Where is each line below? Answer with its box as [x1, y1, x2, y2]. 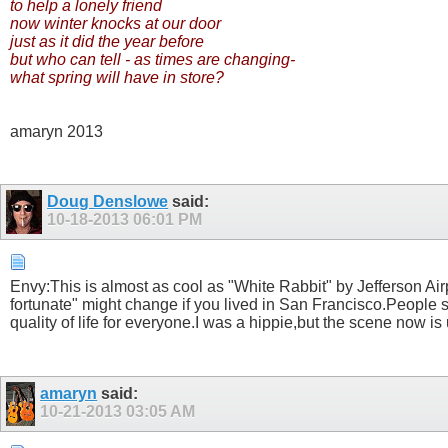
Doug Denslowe [47, 193, 169, 211]
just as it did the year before [10, 32, 204, 50]
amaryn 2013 [10, 122, 103, 140]
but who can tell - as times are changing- [10, 50, 295, 68]
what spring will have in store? [10, 68, 224, 86]
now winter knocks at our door [10, 14, 221, 32]
